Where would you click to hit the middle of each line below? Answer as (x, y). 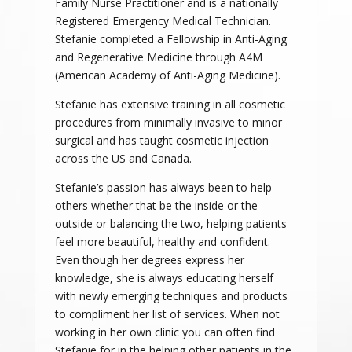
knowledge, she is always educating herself (164, 278)
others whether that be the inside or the (156, 206)
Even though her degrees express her (149, 260)
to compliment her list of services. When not (167, 314)
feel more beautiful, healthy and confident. (162, 242)
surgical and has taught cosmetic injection (161, 141)
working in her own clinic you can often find (165, 332)
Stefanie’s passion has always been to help (163, 188)
